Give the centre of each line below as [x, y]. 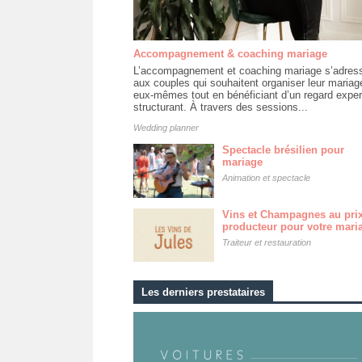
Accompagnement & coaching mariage [230, 53]
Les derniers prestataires [203, 293]
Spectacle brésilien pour [283, 149]
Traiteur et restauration [266, 242]
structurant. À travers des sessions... [220, 107]
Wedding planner [166, 127]
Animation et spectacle [266, 177]
